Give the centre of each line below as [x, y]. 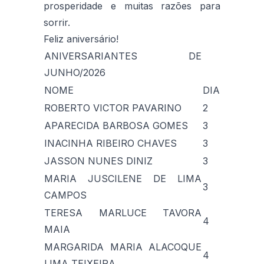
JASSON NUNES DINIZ [98, 161]
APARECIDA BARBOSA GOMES [116, 125]
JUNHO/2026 [75, 72]
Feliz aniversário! [81, 39]
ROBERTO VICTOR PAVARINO [113, 108]
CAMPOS [65, 195]
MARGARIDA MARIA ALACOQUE [123, 247]
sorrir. [57, 22]
